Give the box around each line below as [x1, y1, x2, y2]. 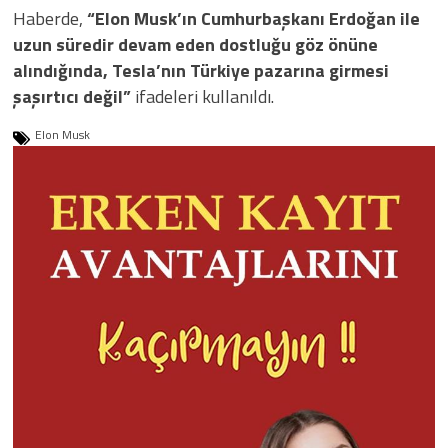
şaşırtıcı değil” [13, 83, 131, 111]
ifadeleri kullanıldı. [131, 83, 274, 111]
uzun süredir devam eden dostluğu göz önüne [13, 31, 378, 59]
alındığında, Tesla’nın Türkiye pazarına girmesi [13, 57, 389, 85]
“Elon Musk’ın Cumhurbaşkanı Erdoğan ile [87, 5, 420, 33]
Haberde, [13, 5, 87, 33]
